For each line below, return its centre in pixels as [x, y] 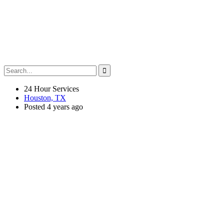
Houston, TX [45, 97]
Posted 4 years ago [53, 106]
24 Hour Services [51, 88]
